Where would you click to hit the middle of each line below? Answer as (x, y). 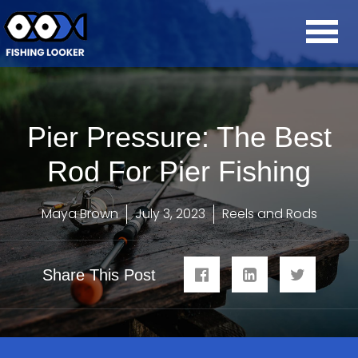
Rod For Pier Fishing (179, 171)
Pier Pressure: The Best (179, 137)
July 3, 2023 (170, 214)
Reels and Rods (269, 214)
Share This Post (99, 274)
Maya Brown (80, 214)
